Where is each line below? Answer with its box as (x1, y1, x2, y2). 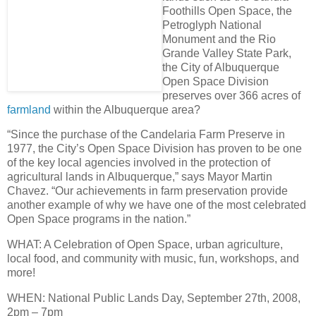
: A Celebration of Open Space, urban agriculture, (39, 238, 283, 251)
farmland (7, 103, 51, 116)
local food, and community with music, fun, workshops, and (7, 253, 299, 265)
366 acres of (239, 89, 300, 102)
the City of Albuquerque (162, 61, 279, 73)
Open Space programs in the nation (7, 213, 184, 226)
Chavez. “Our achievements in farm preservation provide (7, 185, 288, 197)
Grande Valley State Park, (162, 47, 291, 59)
